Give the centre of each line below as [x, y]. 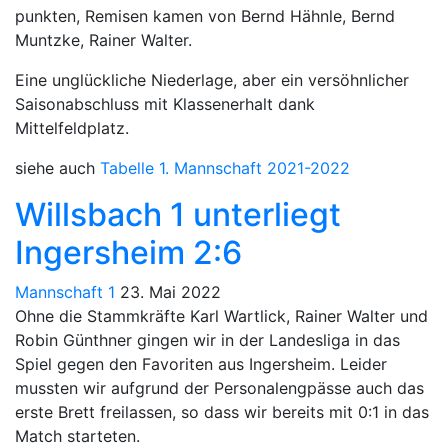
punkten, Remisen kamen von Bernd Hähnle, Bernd [205, 15]
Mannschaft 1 [65, 291]
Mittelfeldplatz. [72, 127]
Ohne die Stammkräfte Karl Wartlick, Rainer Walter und [221, 315]
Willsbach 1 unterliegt [178, 214]
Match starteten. [77, 435]
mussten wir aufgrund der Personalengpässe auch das [219, 387]
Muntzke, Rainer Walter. [103, 39]
